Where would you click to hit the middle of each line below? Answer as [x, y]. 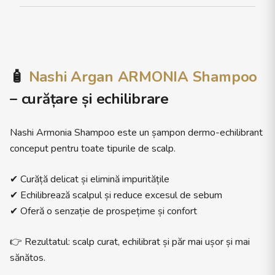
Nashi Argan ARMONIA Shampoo [143, 77]
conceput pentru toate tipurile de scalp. [93, 149]
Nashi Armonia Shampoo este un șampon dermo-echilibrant [136, 133]
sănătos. [28, 258]
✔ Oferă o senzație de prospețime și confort [103, 211]
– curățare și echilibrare [90, 99]
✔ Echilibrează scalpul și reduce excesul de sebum [116, 195]
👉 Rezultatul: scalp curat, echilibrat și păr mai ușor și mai [130, 242]
